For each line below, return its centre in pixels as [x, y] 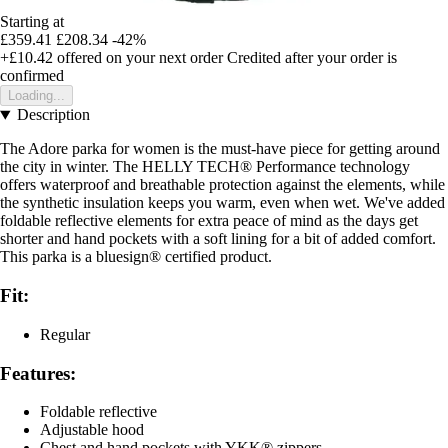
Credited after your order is [312, 58]
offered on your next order [138, 58]
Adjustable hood [92, 430]
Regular [65, 334]
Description [53, 115]
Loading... [36, 96]
